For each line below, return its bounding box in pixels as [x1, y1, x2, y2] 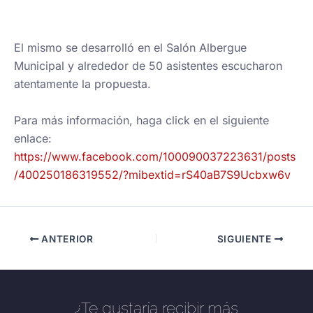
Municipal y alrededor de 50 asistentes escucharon [14, 59, 282, 73]
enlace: [14, 131, 52, 145]
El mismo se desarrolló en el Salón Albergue [14, 41, 247, 54]
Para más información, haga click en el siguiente [14, 113, 269, 127]
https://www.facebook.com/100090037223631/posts [14, 150, 296, 163]
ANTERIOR [38, 233, 94, 245]
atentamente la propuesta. [14, 77, 151, 91]
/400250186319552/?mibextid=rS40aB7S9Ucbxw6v [14, 168, 291, 182]
